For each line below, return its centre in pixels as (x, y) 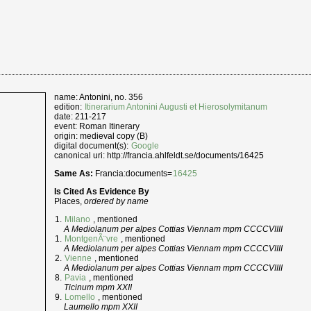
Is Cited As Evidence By (102, 192)
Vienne (78, 259)
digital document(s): (93, 145)
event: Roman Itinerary (97, 126)
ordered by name (117, 202)
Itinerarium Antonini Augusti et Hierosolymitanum (176, 107)
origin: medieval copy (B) (101, 136)
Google (145, 145)
